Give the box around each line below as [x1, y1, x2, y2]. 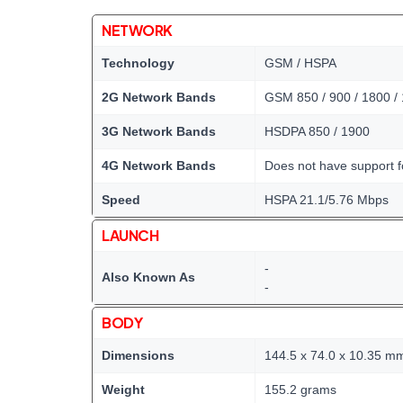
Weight [102, 381, 145, 397]
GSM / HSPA [264, 55, 336, 70]
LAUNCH [102, 225, 159, 245]
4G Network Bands [102, 157, 216, 173]
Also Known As [102, 269, 195, 284]
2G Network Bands [102, 89, 216, 104]
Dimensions [102, 347, 175, 363]
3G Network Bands [102, 123, 216, 139]
